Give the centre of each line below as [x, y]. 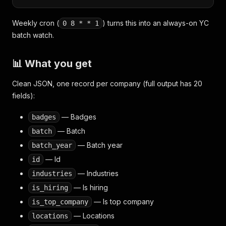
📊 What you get [52, 64]
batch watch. [33, 35]
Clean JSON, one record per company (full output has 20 [107, 83]
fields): [23, 96]
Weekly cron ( [36, 23]
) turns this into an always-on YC [156, 23]
